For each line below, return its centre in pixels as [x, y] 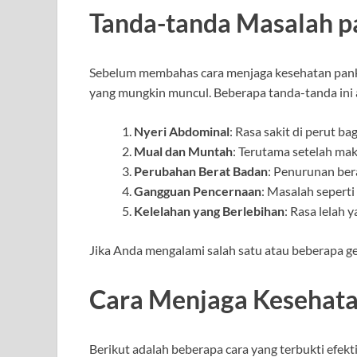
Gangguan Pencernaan [198, 190]
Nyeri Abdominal [182, 131]
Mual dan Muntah [183, 151]
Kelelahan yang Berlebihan [209, 210]
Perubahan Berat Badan [201, 171]
